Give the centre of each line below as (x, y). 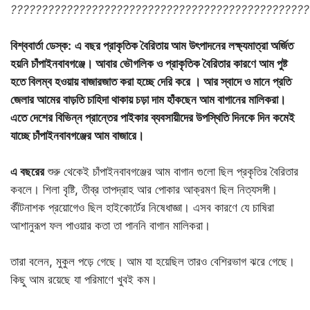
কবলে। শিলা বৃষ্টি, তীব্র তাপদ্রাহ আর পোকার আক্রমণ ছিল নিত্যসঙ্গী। (144, 190)
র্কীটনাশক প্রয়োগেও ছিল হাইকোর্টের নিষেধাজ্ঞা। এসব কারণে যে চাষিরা (142, 208)
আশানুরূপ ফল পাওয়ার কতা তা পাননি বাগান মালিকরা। (110, 226)
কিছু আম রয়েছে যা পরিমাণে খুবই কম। (84, 280)
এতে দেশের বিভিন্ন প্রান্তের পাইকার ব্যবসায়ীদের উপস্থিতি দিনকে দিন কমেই (153, 118)
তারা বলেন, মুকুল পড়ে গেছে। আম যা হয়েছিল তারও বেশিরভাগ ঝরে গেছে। (153, 262)
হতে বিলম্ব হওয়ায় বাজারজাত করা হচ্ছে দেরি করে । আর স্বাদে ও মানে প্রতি (151, 82)
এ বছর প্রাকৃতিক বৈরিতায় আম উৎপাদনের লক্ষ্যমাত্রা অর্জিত (184, 46)
